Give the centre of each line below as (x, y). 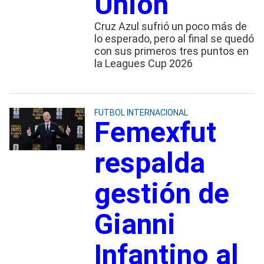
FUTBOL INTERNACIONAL (141, 112)
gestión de (161, 193)
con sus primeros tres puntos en (171, 51)
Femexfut (155, 132)
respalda (149, 163)
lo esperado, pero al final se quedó (174, 38)
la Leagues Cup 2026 (143, 63)
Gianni (135, 224)
